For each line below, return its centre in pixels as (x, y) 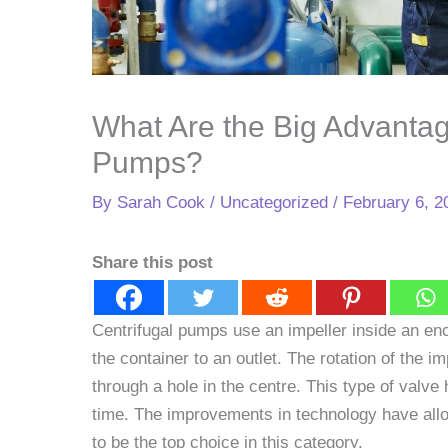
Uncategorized (274, 202)
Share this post (152, 262)
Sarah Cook (163, 202)
